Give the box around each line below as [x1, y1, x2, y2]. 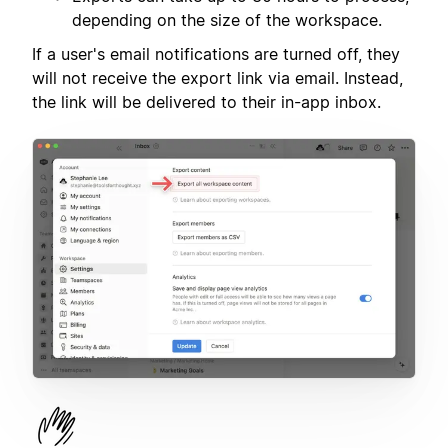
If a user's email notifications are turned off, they [32, 43, 400, 64]
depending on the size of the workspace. [72, 9, 382, 30]
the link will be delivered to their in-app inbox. [32, 91, 381, 112]
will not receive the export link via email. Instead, [32, 67, 403, 88]
